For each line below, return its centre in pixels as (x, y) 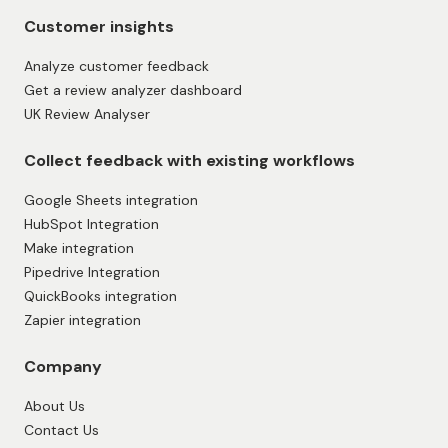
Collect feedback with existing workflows (189, 160)
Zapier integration (82, 319)
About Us (54, 405)
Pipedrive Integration (92, 271)
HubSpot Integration (91, 223)
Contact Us (61, 429)
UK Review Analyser (87, 113)
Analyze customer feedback (116, 65)
